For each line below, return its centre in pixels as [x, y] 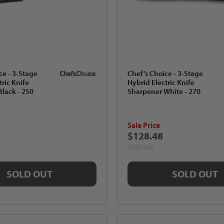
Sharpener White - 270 [164, 91]
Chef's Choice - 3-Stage [165, 73]
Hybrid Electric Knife [161, 82]
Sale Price [144, 125]
